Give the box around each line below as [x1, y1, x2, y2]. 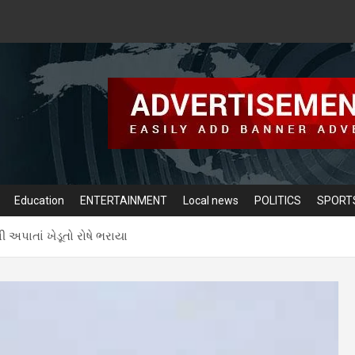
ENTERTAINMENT [80, 194, 167, 207]
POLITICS [254, 194, 301, 207]
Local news [183, 194, 239, 207]
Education [14, 194, 64, 207]
